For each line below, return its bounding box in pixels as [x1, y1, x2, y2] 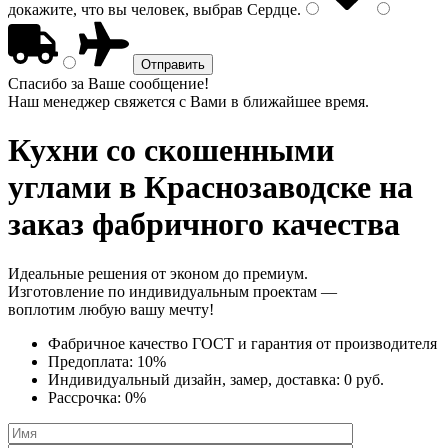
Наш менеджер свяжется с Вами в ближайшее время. [8, 93, 369, 110]
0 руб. [344, 370, 384, 388]
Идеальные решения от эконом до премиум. [8, 264, 308, 282]
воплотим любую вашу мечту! [8, 300, 214, 318]
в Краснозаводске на [111, 169, 413, 206]
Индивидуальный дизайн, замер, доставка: [48, 370, 344, 388]
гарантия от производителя [251, 334, 437, 352]
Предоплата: [48, 352, 137, 370]
